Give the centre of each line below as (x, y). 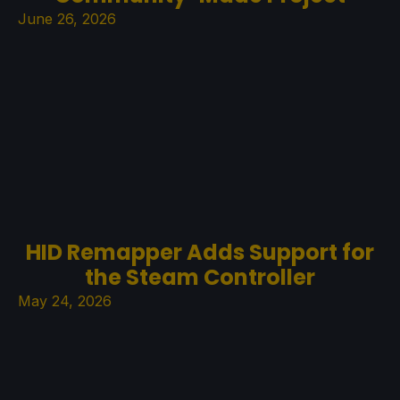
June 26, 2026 (67, 19)
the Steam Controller (200, 277)
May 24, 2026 (65, 300)
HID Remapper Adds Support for (200, 252)
